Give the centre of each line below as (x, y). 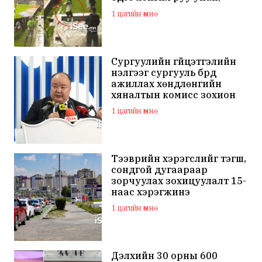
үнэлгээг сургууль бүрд (164, 72)
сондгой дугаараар (160, 169)
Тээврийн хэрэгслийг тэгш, (179, 158)
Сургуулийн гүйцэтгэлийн (174, 61)
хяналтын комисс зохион (174, 94)
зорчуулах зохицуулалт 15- (179, 180)
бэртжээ (132, 8)
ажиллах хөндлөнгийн (167, 83)
